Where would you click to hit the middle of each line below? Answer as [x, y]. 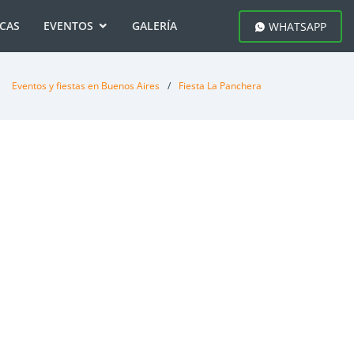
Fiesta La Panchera [220, 86]
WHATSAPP [296, 26]
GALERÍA [154, 26]
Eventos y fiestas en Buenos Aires [86, 86]
